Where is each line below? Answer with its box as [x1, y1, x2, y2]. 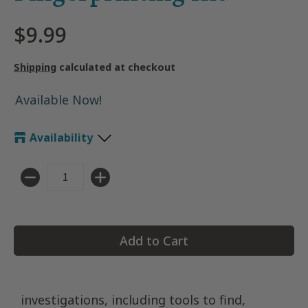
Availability [30, 130, 93, 146]
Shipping [14, 60, 56, 74]
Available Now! [15, 91, 102, 109]
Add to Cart [120, 232, 188, 249]
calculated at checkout [56, 60, 175, 74]
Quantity [14, 178, 58, 194]
